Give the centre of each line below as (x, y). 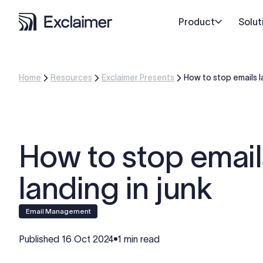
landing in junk (116, 188)
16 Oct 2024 (88, 239)
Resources (71, 77)
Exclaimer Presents (138, 77)
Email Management (60, 211)
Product (197, 22)
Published (40, 239)
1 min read (139, 239)
